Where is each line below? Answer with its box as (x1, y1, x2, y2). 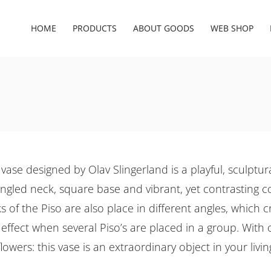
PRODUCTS (72, 22, 117, 34)
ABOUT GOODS (132, 22, 194, 34)
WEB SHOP (210, 22, 253, 34)
